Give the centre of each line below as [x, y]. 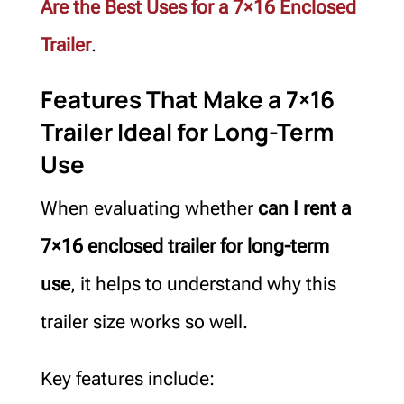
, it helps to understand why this [203, 284]
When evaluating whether [147, 208]
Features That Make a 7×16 [187, 99]
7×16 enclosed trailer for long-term [184, 246]
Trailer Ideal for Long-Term [187, 131]
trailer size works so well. [144, 321]
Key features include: [127, 378]
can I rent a [302, 208]
